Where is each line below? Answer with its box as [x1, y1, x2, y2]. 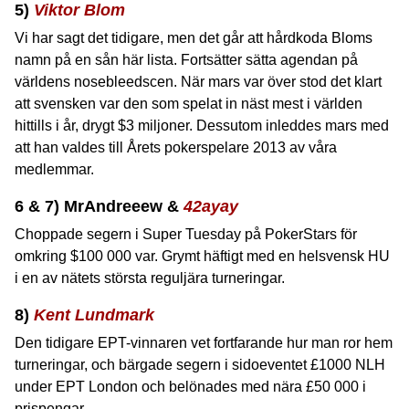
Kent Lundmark [34, 306, 154, 325]
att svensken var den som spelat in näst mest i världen [15, 96, 362, 112]
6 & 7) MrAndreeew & [15, 197, 184, 216]
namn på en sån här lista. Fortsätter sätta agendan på [15, 52, 358, 68]
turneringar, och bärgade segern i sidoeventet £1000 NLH [15, 357, 385, 373]
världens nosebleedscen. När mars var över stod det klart [15, 74, 382, 90]
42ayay [184, 197, 238, 216]
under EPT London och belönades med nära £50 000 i [15, 379, 366, 395]
